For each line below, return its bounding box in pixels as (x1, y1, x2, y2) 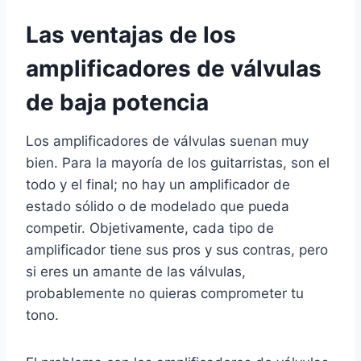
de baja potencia (26, 89, 209, 117)
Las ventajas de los (26, 21, 236, 49)
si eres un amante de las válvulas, (26, 263, 246, 280)
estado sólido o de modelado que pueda (26, 198, 289, 215)
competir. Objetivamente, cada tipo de (26, 220, 274, 237)
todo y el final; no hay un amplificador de (26, 176, 290, 193)
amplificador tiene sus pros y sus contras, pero (26, 242, 328, 259)
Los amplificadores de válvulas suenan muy (26, 133, 309, 150)
